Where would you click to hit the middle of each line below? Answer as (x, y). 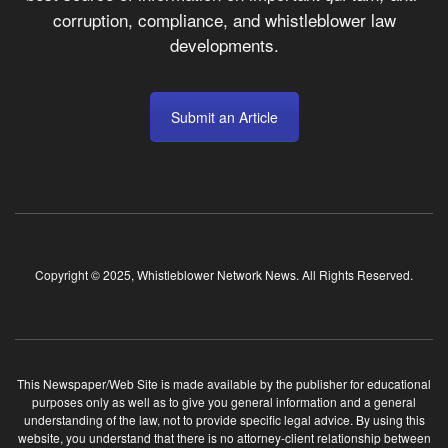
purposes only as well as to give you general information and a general (224, 401)
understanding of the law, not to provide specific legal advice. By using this (224, 419)
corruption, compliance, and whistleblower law (224, 20)
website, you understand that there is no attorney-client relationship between (224, 437)
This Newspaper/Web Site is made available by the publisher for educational (224, 383)
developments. (224, 45)
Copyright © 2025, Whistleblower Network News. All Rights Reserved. (224, 275)
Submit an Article (224, 117)
